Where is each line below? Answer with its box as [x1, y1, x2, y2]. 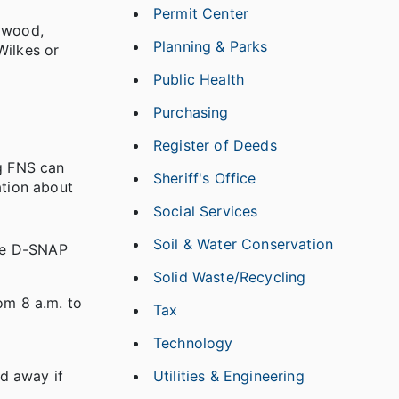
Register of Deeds [153, 136, 277, 154]
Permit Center [153, 4, 249, 22]
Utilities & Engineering [153, 367, 305, 385]
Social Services [153, 202, 258, 220]
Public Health [153, 70, 245, 88]
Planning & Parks [153, 37, 268, 55]
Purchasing [153, 103, 229, 121]
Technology [153, 334, 233, 352]
